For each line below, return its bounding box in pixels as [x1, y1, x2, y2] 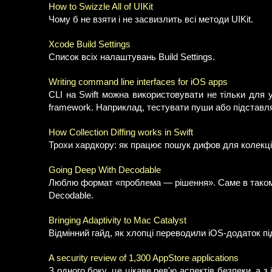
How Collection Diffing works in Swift [49, 127, 193, 137]
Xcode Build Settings [49, 39, 131, 49]
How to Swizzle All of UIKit [49, 2, 153, 12]
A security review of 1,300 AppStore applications [49, 253, 239, 263]
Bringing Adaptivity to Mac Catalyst [49, 216, 186, 225]
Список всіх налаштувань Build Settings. [49, 52, 215, 62]
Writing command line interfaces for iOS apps [49, 77, 228, 87]
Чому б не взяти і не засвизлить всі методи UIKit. [49, 15, 253, 24]
